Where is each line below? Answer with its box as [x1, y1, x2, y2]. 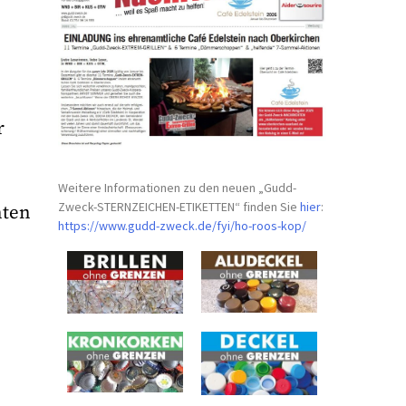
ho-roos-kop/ [235, 217, 307, 234]
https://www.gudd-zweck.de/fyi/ [58, 217, 236, 234]
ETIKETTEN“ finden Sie [179, 198, 301, 215]
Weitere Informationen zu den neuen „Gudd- [58, 179, 297, 196]
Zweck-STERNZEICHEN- [58, 198, 180, 215]
